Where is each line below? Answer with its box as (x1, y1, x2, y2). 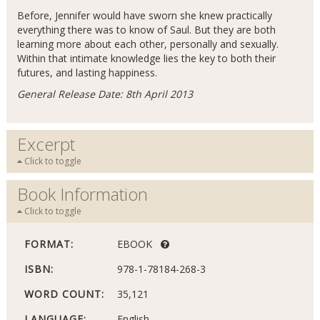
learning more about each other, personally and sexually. (16, 37, 279, 51)
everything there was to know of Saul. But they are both (16, 23, 276, 36)
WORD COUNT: (24, 287, 104, 301)
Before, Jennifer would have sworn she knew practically (16, 9, 272, 22)
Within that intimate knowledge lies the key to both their (16, 51, 276, 65)
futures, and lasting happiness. (16, 66, 157, 79)
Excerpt (16, 132, 75, 156)
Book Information (16, 182, 148, 206)
